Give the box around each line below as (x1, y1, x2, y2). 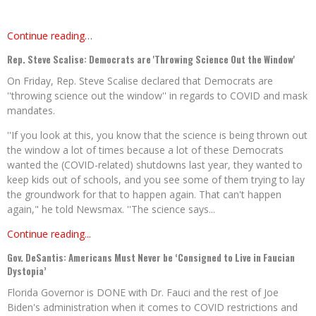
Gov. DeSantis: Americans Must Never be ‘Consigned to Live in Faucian (7, 250, 295, 265)
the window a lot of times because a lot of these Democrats (7, 143, 284, 157)
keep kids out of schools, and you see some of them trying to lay (7, 173, 305, 187)
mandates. (7, 104, 55, 118)
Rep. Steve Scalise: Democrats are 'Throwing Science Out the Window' (7, 52, 295, 67)
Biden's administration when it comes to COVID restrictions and (7, 300, 298, 315)
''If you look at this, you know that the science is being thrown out (7, 128, 308, 142)
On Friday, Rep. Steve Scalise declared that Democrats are (7, 74, 273, 88)
